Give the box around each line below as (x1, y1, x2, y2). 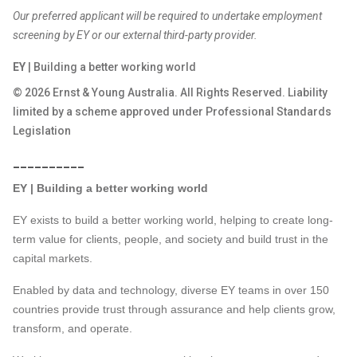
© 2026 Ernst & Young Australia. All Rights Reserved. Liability (13, 86, 328, 99)
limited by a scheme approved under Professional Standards (13, 105, 331, 118)
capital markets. (13, 252, 92, 265)
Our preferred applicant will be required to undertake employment (13, 10, 322, 22)
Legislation (13, 124, 71, 137)
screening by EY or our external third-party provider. (13, 29, 257, 41)
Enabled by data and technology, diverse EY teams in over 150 (13, 284, 329, 296)
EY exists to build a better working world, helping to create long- (13, 214, 333, 226)
